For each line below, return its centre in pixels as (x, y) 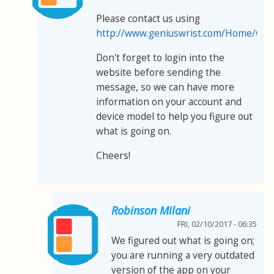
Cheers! (113, 155)
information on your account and (169, 102)
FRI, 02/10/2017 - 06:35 (217, 224)
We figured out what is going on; (183, 240)
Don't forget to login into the (160, 57)
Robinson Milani (151, 210)
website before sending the (158, 72)
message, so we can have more (165, 87)
